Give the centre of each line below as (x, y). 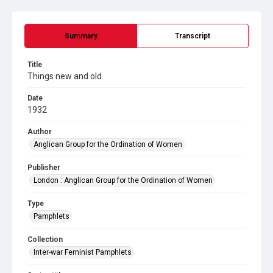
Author (40, 132)
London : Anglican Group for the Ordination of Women (123, 180)
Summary (81, 36)
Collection (45, 239)
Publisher (44, 168)
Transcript (193, 36)
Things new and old (65, 76)
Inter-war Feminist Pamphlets (83, 252)
